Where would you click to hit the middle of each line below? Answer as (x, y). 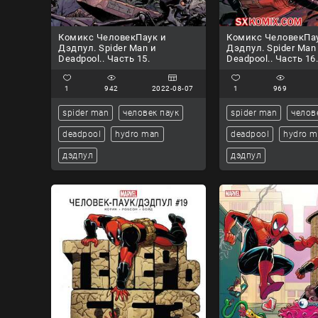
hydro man (137, 134)
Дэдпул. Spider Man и (107, 48)
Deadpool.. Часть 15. (104, 58)
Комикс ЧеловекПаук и (112, 37)
